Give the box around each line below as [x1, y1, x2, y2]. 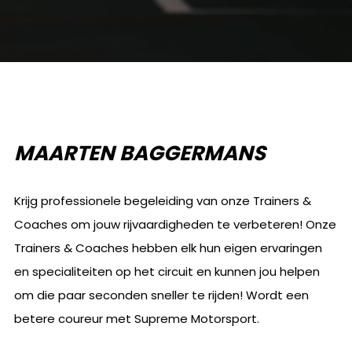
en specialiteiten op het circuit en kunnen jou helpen [13, 262, 320, 280]
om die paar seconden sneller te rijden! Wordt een [13, 286, 309, 303]
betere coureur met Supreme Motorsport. [13, 310, 259, 327]
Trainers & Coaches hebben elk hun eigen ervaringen [13, 239, 322, 256]
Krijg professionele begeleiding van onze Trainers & [13, 192, 311, 209]
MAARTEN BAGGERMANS [13, 138, 266, 167]
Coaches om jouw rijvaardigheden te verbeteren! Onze [13, 215, 336, 233]
